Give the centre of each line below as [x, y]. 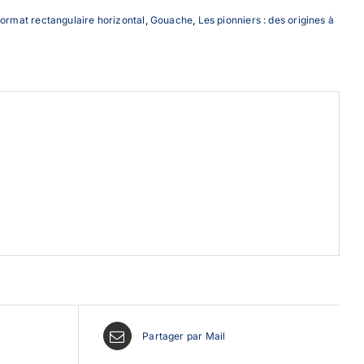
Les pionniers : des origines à [266, 20]
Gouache [171, 20]
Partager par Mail [184, 336]
